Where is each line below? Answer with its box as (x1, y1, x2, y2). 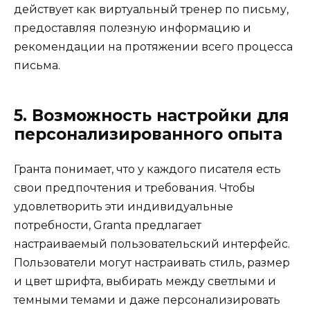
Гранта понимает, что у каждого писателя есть (14, 162, 281, 176)
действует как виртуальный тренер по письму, (14, 2, 289, 16)
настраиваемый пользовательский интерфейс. (14, 237, 290, 250)
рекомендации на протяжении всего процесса (14, 39, 293, 53)
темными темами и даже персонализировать (14, 293, 280, 307)
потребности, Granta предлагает (14, 218, 201, 232)
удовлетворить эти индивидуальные (14, 199, 233, 213)
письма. (14, 58, 60, 72)
